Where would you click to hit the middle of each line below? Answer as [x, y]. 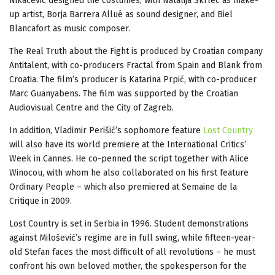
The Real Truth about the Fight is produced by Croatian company [136, 52]
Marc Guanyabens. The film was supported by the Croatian [124, 94]
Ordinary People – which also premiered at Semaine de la [123, 187]
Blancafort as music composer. [70, 29]
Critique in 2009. [43, 201]
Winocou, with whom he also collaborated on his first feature [129, 173]
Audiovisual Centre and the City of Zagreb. [94, 108]
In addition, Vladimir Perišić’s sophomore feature [106, 131]
